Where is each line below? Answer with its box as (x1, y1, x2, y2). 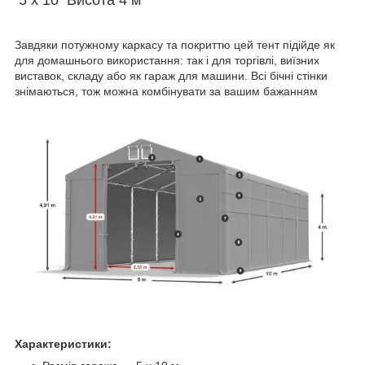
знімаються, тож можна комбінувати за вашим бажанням (15, 84, 318, 98)
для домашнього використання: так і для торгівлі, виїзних (15, 53, 319, 67)
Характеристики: (15, 337, 112, 351)
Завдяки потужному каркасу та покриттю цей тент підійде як (15, 37, 335, 51)
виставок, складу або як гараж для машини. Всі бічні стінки (15, 68, 328, 82)
